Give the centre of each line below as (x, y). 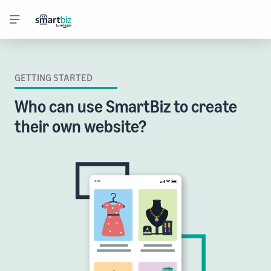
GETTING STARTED (54, 77)
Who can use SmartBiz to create (126, 106)
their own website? (80, 126)
